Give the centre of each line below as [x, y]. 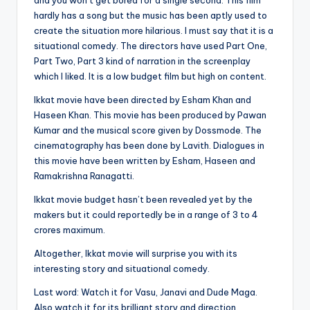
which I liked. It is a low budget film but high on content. [150, 76]
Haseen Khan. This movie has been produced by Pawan [150, 115]
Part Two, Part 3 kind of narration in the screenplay [142, 61]
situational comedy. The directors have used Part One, [151, 46]
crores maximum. [70, 230]
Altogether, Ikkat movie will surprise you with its [136, 254]
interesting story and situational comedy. [122, 269]
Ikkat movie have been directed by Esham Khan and [143, 100]
